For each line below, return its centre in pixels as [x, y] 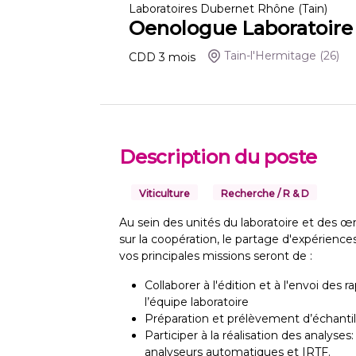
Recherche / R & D [265, 194]
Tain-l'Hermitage [271, 56]
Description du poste [219, 157]
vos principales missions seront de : [216, 256]
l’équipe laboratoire [197, 302]
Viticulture [164, 194]
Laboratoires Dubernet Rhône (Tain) [228, 9]
